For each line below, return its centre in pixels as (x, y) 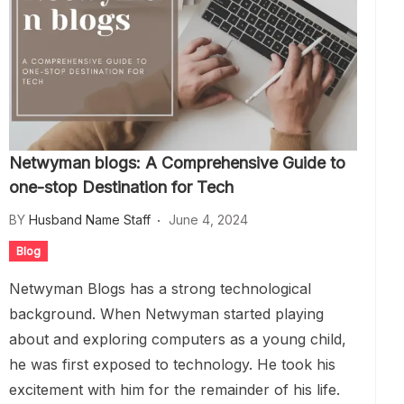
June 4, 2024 (208, 220)
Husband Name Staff (90, 220)
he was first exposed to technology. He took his (172, 364)
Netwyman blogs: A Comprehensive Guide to (177, 163)
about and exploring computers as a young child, (178, 339)
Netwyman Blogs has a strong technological (160, 289)
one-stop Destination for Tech (121, 187)
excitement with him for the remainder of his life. (177, 390)
